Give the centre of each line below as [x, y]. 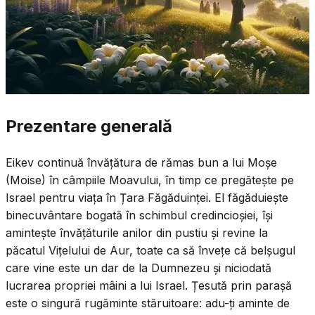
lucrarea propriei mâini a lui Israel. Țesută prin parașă [149, 285]
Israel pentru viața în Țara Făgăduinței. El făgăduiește [147, 197]
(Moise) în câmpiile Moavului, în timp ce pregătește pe [150, 180]
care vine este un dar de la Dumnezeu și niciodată [139, 268]
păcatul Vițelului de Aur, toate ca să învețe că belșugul [150, 250]
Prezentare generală [89, 126]
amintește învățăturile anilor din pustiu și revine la [137, 232]
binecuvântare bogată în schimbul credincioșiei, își [139, 215]
